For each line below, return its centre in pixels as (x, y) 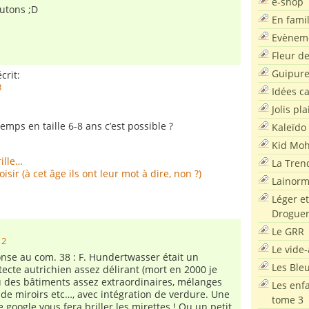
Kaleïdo (289, 127)
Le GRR (288, 231)
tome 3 (288, 299)
